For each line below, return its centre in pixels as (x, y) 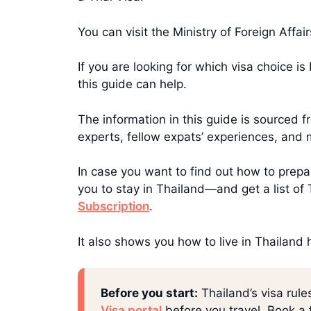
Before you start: (149, 293)
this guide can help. (132, 84)
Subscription (114, 207)
